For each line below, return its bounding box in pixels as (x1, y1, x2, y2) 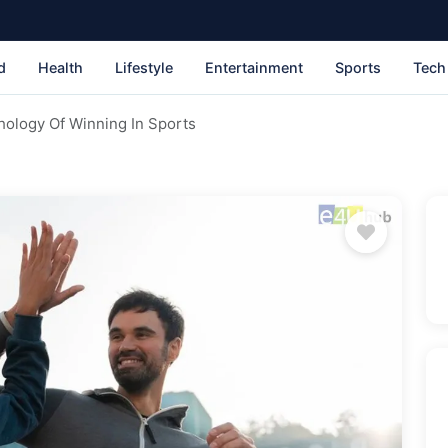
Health (38, 58, 83, 76)
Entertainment (205, 58, 303, 76)
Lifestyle (115, 58, 173, 76)
